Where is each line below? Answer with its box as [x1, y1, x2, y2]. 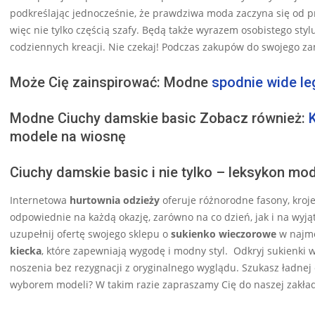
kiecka [10, 244, 41, 258]
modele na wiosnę [10, 128, 126, 146]
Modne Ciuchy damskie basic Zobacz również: [10, 110, 309, 127]
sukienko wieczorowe [171, 227, 276, 241]
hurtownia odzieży [70, 193, 160, 207]
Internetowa [10, 193, 70, 207]
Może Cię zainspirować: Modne [10, 74, 212, 91]
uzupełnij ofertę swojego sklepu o [10, 227, 171, 241]
